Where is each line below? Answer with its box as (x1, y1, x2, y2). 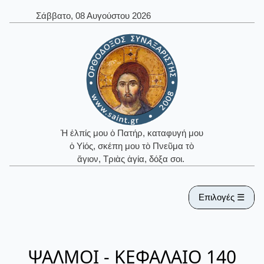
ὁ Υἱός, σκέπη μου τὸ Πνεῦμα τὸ (70, 141, 194, 151)
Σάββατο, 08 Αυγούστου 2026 (35, 11, 151, 21)
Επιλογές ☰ (199, 192, 245, 202)
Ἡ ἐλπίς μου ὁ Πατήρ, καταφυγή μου (60, 128, 203, 138)
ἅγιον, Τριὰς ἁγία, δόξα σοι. (77, 154, 187, 164)
